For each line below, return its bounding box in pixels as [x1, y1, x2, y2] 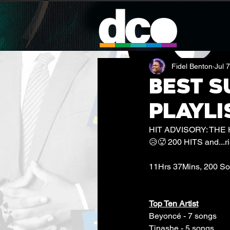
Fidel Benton [171, 62, 213, 70]
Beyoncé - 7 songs [149, 211, 217, 221]
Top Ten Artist [149, 199, 198, 208]
